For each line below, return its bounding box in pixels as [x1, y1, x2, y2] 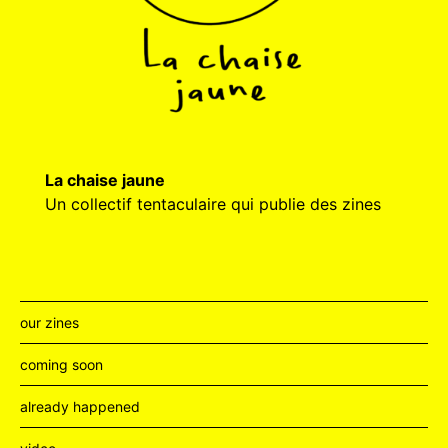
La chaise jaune [45, 169, 165, 190]
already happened [20, 397, 140, 415]
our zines [20, 313, 79, 331]
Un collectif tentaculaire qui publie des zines [45, 193, 381, 214]
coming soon [20, 355, 103, 373]
